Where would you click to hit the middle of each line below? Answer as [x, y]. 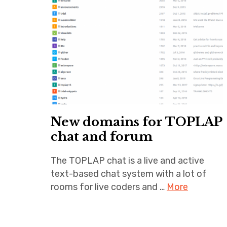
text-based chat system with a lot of [129, 174]
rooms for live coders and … [109, 187]
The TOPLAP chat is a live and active [127, 160]
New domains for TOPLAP [137, 122]
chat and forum [102, 136]
